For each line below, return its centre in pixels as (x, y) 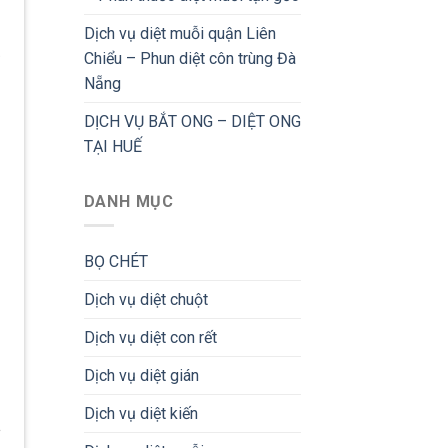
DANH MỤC (128, 201)
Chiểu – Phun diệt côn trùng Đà (189, 58)
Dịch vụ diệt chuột (145, 300)
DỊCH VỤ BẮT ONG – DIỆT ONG (192, 121)
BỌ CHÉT (115, 262)
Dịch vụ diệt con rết (150, 338)
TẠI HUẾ (112, 146)
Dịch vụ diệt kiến (140, 414)
